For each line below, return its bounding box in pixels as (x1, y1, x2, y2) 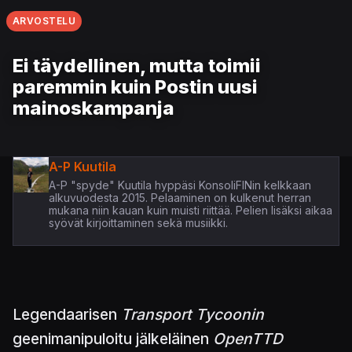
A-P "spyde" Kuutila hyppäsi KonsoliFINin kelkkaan (48, 178, 311, 192)
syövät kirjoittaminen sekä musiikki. (48, 215, 228, 229)
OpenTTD (213, 328, 283, 348)
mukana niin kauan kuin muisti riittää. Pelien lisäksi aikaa (48, 203, 332, 217)
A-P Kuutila (48, 158, 116, 174)
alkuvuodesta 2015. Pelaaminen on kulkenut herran (48, 190, 311, 204)
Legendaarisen (13, 304, 121, 324)
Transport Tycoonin (121, 304, 264, 324)
